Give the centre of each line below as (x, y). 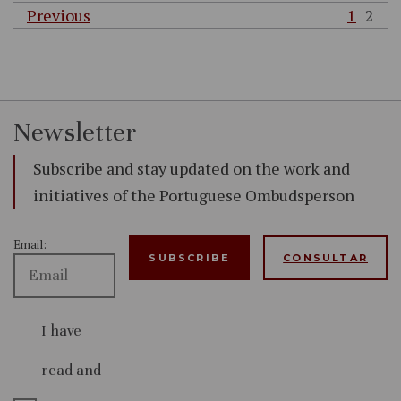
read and (71, 370)
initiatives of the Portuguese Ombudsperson (194, 195)
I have (61, 330)
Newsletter (75, 132)
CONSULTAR (325, 257)
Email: (30, 244)
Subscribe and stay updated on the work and (192, 168)
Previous (59, 15)
